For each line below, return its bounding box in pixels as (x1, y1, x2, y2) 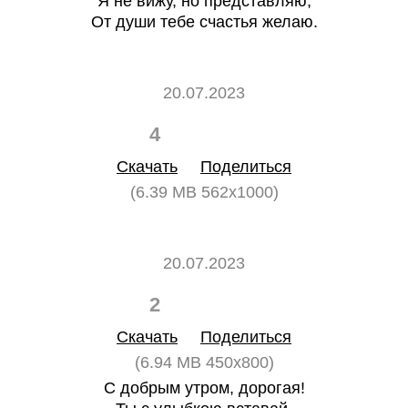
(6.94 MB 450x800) (134, 353, 274, 372)
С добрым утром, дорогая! (103, 379, 305, 397)
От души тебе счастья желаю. (90, 13, 318, 31)
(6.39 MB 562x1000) (129, 183, 279, 201)
